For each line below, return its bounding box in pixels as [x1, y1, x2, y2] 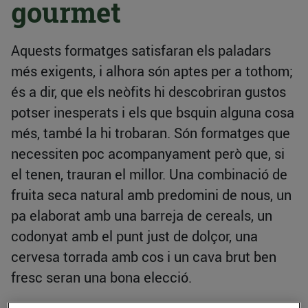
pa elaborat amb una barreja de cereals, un [11, 206, 272, 225]
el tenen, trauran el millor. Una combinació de [11, 165, 287, 184]
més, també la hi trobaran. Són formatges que [11, 124, 290, 143]
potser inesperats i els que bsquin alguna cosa [11, 103, 294, 122]
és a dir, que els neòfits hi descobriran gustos [11, 82, 286, 102]
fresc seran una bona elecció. [11, 268, 192, 287]
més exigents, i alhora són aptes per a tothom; [11, 62, 293, 81]
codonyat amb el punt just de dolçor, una [11, 227, 258, 246]
